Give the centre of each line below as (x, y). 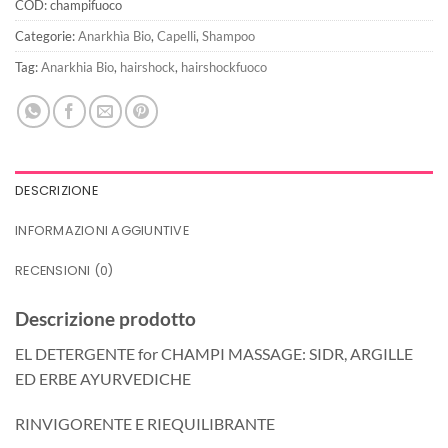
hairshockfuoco (224, 67)
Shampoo (228, 36)
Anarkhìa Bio (114, 36)
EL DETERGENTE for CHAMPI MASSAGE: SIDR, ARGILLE (214, 353)
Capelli (176, 36)
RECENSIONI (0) (64, 270)
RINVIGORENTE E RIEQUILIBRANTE (145, 424)
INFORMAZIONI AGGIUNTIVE (102, 230)
